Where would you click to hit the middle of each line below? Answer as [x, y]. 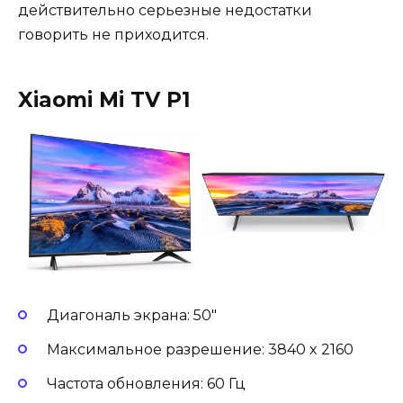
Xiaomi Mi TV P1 [107, 100]
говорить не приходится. [115, 35]
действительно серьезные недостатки [165, 11]
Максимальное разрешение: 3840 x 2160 [202, 349]
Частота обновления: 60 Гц [148, 383]
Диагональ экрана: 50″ [134, 315]
